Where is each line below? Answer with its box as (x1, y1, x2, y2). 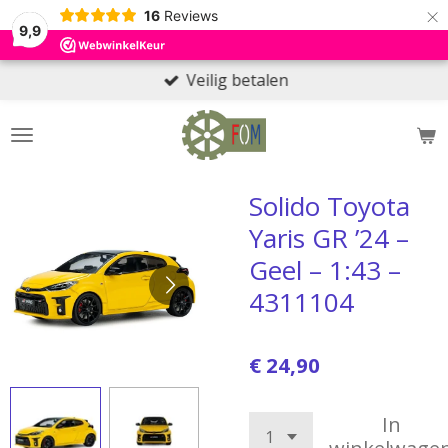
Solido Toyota (249, 188, 410, 224)
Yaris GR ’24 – (249, 220, 409, 256)
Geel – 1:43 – (249, 252, 401, 288)
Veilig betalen (186, 69, 289, 91)
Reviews (163, 6, 218, 24)
